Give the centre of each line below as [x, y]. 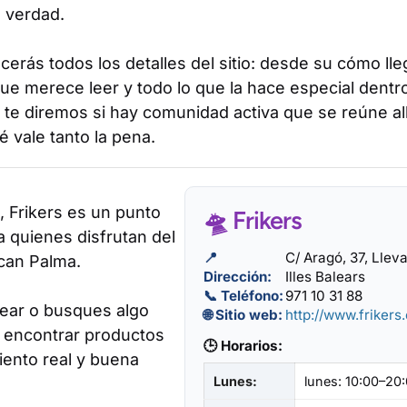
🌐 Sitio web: [243, 315]
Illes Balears [325, 277]
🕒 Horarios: [243, 346]
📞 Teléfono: [243, 296]
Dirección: [238, 277]
